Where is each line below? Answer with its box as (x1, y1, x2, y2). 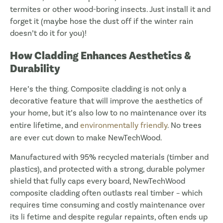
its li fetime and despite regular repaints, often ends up (10, 212, 208, 222)
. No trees (167, 120, 202, 130)
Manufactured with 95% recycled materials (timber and (10, 152, 209, 162)
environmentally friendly (80, 120, 167, 130)
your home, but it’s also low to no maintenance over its (10, 108, 207, 118)
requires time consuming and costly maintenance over (10, 200, 205, 210)
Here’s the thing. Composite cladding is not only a (10, 84, 187, 94)
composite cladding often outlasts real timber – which (10, 188, 203, 198)
